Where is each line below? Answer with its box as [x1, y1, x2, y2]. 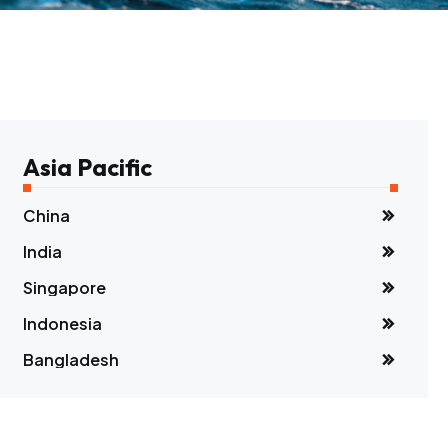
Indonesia [23, 313, 103, 334]
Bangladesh [23, 349, 120, 370]
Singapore [23, 277, 107, 298]
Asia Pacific [23, 152, 153, 182]
